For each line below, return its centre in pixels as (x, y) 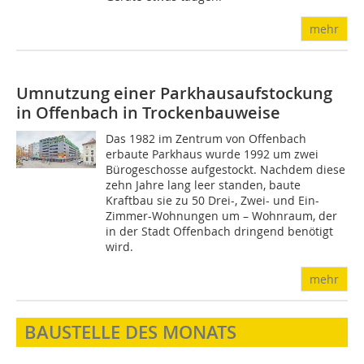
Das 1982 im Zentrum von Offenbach (206, 139)
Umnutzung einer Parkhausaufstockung (174, 93)
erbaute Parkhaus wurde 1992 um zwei (212, 154)
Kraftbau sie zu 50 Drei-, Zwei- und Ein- (213, 200)
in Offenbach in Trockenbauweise (148, 113)
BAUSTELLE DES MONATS (130, 332)
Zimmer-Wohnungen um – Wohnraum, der (222, 216)
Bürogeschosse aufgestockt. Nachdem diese (226, 169)
